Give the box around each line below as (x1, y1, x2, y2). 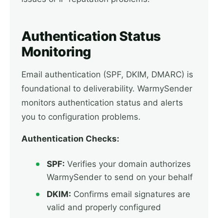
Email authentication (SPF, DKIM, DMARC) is (21, 70, 193, 79)
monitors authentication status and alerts (21, 98, 183, 108)
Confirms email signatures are (71, 189, 190, 199)
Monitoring (21, 44, 91, 60)
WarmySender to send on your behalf (47, 172, 193, 182)
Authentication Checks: (21, 134, 119, 144)
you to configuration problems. (21, 112, 141, 122)
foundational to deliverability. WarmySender (21, 84, 192, 93)
